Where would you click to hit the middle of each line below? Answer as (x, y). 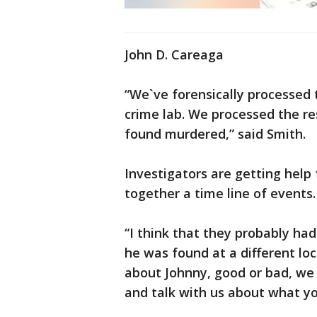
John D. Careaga (174, 55)
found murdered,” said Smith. (215, 134)
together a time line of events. (220, 194)
